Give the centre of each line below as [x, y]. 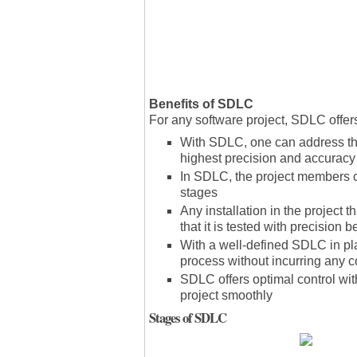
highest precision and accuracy [268, 158]
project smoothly [226, 295]
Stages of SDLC [188, 318]
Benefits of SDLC [201, 104]
